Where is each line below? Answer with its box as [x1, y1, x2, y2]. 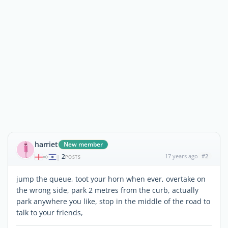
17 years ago [164, 152, 198, 160]
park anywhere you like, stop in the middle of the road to [16, 196, 210, 206]
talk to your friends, [16, 208, 83, 217]
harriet [35, 139, 58, 149]
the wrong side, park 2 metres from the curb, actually [16, 185, 198, 195]
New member [63, 140, 103, 149]
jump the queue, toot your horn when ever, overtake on [16, 174, 206, 184]
